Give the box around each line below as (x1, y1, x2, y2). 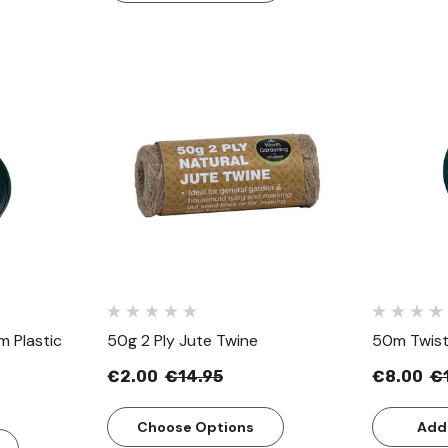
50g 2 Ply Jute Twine (106, 330, 258, 351)
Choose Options (136, 418, 254, 436)
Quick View (193, 147, 266, 165)
